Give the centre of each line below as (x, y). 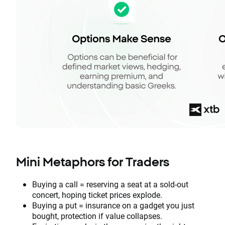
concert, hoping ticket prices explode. (98, 194)
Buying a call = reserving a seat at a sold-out (110, 184)
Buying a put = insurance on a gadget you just (113, 205)
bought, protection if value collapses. (97, 215)
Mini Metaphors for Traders (94, 161)
